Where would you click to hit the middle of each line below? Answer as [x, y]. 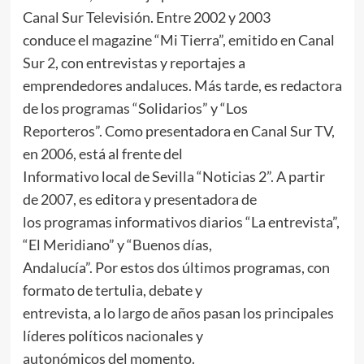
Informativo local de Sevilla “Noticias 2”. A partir [173, 177]
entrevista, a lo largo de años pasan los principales [178, 313]
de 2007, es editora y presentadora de [139, 199]
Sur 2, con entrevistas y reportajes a [134, 63]
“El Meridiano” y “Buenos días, [117, 245]
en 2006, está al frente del [102, 154]
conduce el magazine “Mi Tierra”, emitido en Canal [178, 40]
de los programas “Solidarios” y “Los [135, 108]
